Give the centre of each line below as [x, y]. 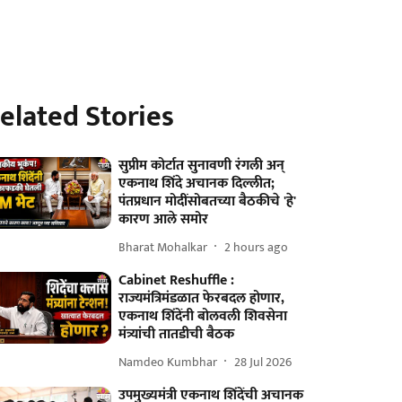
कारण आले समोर [164, 219]
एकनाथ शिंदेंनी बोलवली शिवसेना [203, 316]
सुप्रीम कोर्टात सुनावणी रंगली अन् [202, 166]
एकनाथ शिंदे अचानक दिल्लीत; [197, 184]
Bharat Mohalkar [163, 247]
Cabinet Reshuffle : [177, 280]
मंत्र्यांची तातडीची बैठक [177, 334]
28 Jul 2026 [263, 362]
